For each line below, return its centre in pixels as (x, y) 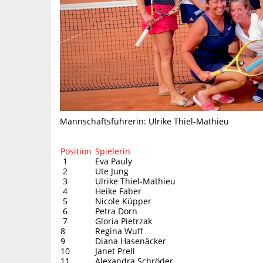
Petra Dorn (116, 211)
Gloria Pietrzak (125, 221)
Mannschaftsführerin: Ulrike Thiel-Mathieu (144, 121)
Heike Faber (118, 191)
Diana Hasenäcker (131, 241)
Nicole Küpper (123, 201)
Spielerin (113, 151)
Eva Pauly (114, 161)
